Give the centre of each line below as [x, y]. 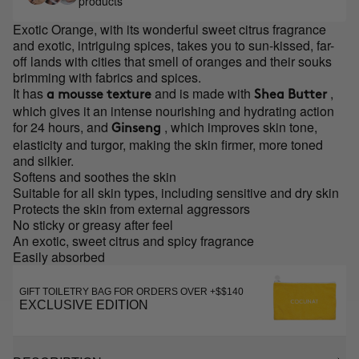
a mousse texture [97, 95]
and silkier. [43, 161]
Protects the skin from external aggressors [131, 209]
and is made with [204, 93]
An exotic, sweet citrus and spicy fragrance [133, 241]
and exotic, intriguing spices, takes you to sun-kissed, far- [173, 45]
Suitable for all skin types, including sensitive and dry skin [176, 193]
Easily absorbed [59, 257]
